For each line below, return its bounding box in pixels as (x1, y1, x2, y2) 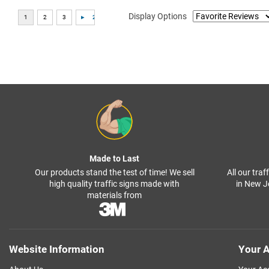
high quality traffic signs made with (49, 178, 180, 189)
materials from (87, 190, 142, 200)
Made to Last (89, 153, 139, 163)
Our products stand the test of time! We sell (34, 167, 195, 177)
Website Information (9, 243, 104, 255)
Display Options (128, 11, 187, 22)
